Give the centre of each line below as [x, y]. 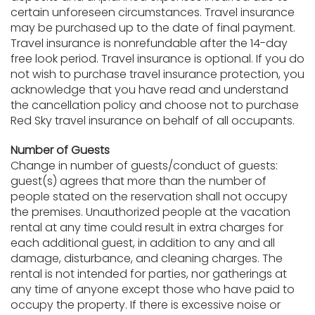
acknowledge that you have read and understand [149, 90]
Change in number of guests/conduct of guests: [144, 166]
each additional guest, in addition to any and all [143, 243]
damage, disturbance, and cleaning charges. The [147, 258]
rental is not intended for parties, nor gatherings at [149, 274]
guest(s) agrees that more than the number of [139, 181]
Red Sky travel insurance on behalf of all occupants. [153, 121]
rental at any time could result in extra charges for [147, 227]
